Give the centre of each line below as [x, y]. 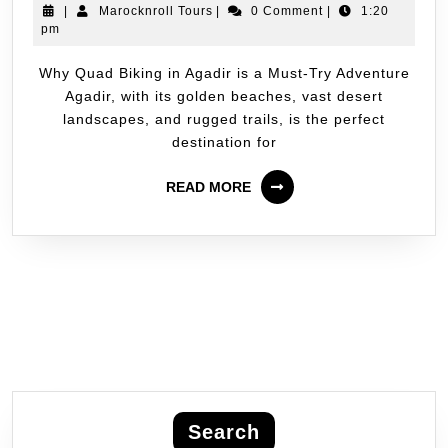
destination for [224, 141]
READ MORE [208, 186]
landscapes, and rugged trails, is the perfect [224, 118]
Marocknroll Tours [155, 10]
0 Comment [286, 10]
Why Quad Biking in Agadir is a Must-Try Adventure [45, 72]
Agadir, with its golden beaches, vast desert [224, 95]
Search [224, 431]
